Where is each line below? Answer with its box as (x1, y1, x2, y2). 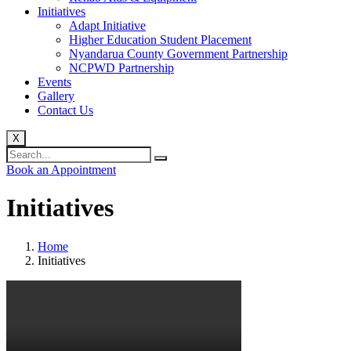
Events (38, 74, 71, 89)
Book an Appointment (6, 162, 116, 176)
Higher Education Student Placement (69, 32, 251, 46)
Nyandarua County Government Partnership (69, 46, 288, 60)
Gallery (38, 89, 74, 103)
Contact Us (38, 103, 93, 117)
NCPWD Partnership (69, 60, 174, 74)
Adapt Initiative (69, 18, 146, 32)
